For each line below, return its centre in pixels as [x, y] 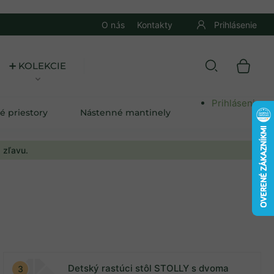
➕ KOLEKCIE [38, 66]
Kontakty [155, 24]
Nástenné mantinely [126, 112]
